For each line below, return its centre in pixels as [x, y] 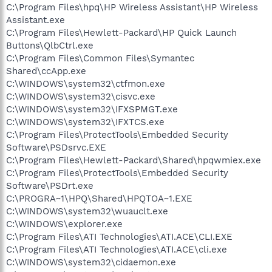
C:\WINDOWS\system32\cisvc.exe [81, 97]
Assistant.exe [36, 20]
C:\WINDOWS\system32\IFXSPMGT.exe [92, 109]
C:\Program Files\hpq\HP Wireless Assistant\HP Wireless [132, 7]
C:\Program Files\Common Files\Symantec [100, 58]
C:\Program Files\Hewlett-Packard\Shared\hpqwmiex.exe [134, 160]
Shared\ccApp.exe [46, 71]
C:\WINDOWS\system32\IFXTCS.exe [85, 122]
